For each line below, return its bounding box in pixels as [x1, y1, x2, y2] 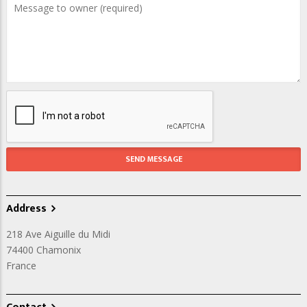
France [6, 258, 36, 272]
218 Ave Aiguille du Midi [6, 227, 110, 241]
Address [6, 199, 47, 218]
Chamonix [36, 243, 81, 256]
